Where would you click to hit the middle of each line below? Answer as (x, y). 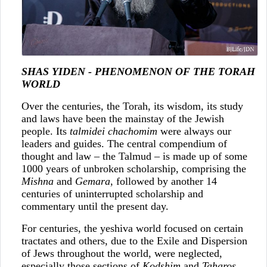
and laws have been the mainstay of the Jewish (122, 118)
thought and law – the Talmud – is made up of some (134, 156)
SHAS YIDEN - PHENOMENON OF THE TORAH (138, 71)
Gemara (92, 181)
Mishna (37, 181)
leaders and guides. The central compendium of (124, 143)
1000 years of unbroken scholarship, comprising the (133, 168)
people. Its (45, 131)
